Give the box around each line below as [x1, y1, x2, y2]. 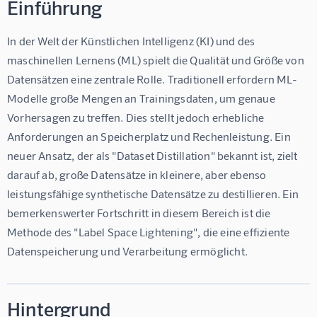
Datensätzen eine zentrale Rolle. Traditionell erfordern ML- [7, 71, 297, 86]
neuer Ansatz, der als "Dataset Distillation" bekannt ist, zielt [7, 148, 300, 162]
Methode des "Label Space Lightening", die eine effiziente [7, 224, 292, 238]
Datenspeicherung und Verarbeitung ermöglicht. [7, 243, 248, 258]
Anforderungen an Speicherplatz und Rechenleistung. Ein [7, 129, 294, 143]
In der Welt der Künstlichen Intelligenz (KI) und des [7, 33, 258, 47]
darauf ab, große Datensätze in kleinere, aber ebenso [7, 167, 269, 181]
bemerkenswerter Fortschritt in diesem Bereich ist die [7, 205, 273, 219]
